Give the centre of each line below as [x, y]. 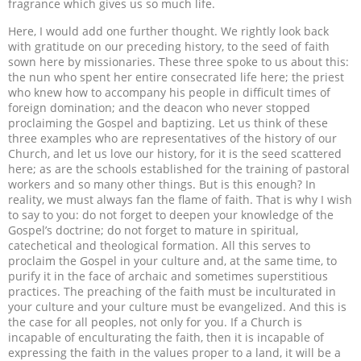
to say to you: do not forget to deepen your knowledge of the [171, 214]
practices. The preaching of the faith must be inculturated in [172, 291]
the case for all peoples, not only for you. [119, 322]
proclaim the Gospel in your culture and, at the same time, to [172, 260]
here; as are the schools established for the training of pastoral [179, 168]
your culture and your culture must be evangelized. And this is [177, 306]
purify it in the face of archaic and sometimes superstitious [168, 276]
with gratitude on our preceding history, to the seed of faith [169, 46]
